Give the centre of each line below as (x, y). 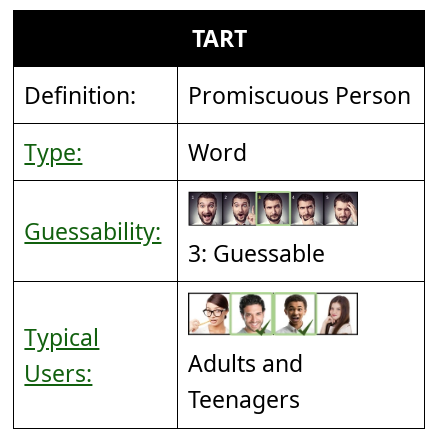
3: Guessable (257, 253)
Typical (62, 336)
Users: (58, 372)
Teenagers (244, 399)
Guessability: (93, 230)
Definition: (80, 94)
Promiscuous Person (300, 94)
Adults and (246, 363)
